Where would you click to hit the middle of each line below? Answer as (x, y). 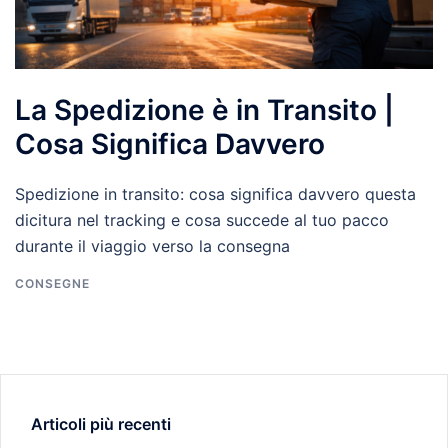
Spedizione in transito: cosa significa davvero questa (215, 193)
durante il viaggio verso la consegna (152, 245)
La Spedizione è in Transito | (204, 109)
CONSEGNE (52, 283)
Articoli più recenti (101, 423)
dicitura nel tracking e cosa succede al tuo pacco (202, 219)
